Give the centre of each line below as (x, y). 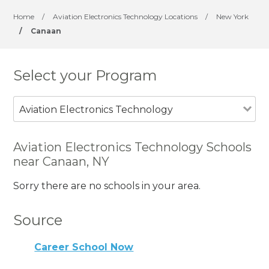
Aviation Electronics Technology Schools (133, 147)
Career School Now (84, 247)
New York (233, 17)
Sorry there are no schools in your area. (107, 186)
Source (38, 220)
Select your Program (86, 75)
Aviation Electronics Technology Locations (125, 17)
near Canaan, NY (62, 161)
